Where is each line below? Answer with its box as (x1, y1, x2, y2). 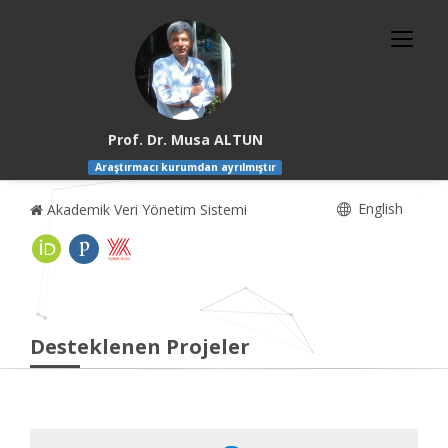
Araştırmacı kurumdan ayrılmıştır (94, 160, 276, 175)
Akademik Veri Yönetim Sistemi (43, 200, 247, 220)
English (354, 199, 403, 219)
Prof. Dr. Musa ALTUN (107, 130, 263, 149)
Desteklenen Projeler (30, 333, 250, 361)
